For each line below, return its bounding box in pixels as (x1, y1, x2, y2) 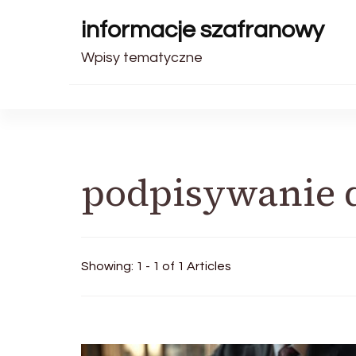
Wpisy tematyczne (81, 50, 203, 65)
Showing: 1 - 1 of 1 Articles (81, 260, 231, 273)
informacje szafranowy (81, 17, 324, 42)
